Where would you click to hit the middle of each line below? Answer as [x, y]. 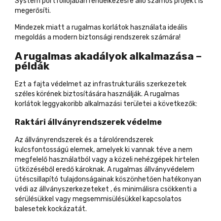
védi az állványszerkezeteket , [63, 189]
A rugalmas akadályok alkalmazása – [108, 56]
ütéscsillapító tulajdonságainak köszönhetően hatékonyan [108, 179]
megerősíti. [33, 11]
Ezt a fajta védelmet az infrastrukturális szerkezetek [101, 84]
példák [32, 66]
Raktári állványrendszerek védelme [88, 122]
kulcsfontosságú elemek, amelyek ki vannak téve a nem [104, 149]
